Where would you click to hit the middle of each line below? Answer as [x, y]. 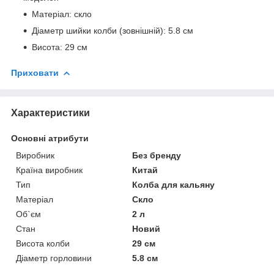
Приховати [35, 72]
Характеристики [50, 113]
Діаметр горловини [54, 258]
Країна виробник [49, 170]
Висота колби [43, 243]
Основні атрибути [50, 138]
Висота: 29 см [60, 47]
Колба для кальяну [174, 184]
